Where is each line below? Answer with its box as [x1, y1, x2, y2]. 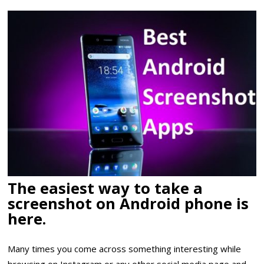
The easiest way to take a [8, 177, 203, 198]
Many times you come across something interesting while [8, 243, 242, 255]
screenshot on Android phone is [8, 193, 249, 213]
